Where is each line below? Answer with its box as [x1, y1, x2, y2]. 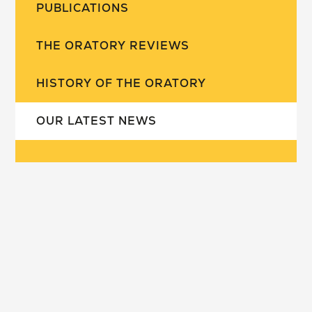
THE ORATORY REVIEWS [36, 38, 190, 54]
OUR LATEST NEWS [36, 114, 157, 129]
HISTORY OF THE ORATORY [36, 76, 207, 91]
